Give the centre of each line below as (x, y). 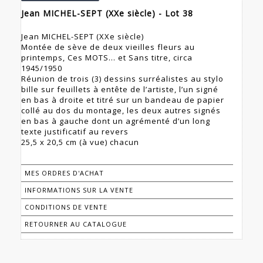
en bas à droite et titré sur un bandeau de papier (123, 100)
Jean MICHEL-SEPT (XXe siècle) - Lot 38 (107, 14)
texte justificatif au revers (75, 132)
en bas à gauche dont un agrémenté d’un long (116, 121)
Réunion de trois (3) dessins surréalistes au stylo (122, 79)
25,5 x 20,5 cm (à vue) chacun (80, 142)
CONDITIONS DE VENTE (66, 207)
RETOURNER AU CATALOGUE (76, 224)
